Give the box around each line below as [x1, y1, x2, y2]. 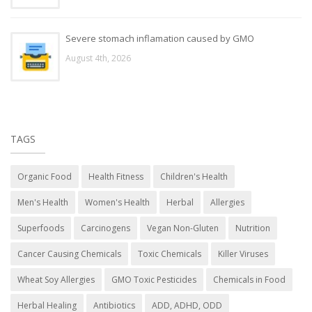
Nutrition [235, 222, 270, 235]
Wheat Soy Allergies [17, 274, 95, 286]
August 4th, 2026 [65, 52, 131, 65]
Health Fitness [88, 171, 143, 183]
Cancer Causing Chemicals [17, 248, 121, 260]
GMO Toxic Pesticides [111, 274, 196, 286]
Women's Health [85, 196, 150, 209]
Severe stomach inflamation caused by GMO [65, 32, 254, 45]
